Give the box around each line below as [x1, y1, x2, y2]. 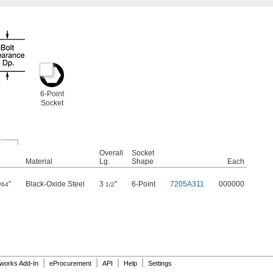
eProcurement [49, 260, 91, 268]
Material [26, 157, 52, 166]
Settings [148, 260, 172, 268]
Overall [99, 149, 123, 158]
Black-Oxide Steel [26, 180, 85, 189]
